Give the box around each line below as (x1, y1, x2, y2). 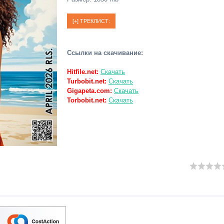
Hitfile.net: (67, 68, 98, 75)
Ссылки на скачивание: (67, 49, 143, 56)
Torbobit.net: (67, 96, 106, 104)
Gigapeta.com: (67, 87, 112, 94)
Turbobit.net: (67, 77, 106, 85)
